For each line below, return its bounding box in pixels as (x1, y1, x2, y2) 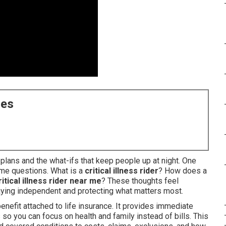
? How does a (158, 166, 207, 176)
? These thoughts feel (101, 176, 179, 186)
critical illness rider (85, 166, 158, 176)
